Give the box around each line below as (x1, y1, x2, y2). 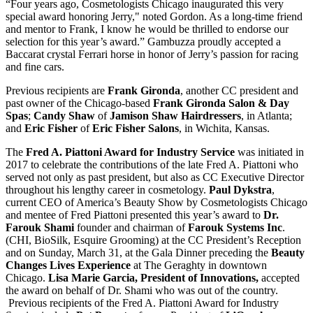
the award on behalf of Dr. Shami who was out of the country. (6, 284, 278, 297)
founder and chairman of (77, 221, 188, 234)
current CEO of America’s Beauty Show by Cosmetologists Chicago (6, 196, 307, 209)
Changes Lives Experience (6, 259, 131, 272)
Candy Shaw (34, 110, 95, 122)
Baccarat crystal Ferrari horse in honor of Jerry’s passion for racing (6, 48, 298, 61)
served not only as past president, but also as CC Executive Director (6, 171, 304, 184)
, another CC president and (180, 85, 298, 97)
